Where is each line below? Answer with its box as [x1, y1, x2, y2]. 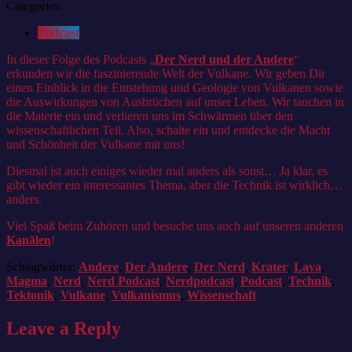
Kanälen [6, 233, 51, 247]
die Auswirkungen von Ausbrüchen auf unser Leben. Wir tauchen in [6, 94, 344, 108]
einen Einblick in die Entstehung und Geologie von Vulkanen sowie [6, 80, 343, 94]
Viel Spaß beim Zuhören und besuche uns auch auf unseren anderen [6, 218, 343, 233]
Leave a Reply [6, 317, 121, 339]
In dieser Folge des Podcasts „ [6, 52, 155, 66]
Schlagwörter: [6, 259, 79, 273]
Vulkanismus [112, 288, 181, 302]
